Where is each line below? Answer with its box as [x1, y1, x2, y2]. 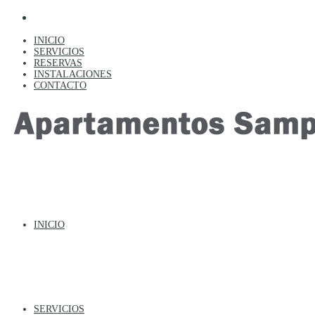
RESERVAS [34, 58, 82, 68]
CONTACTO [34, 80, 86, 91]
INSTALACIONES [34, 69, 112, 79]
